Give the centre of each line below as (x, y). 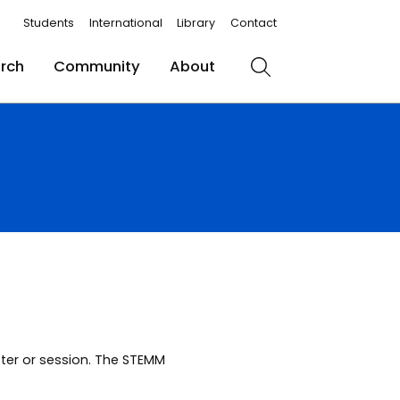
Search (286, 76)
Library (196, 22)
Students (48, 22)
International (125, 22)
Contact (254, 22)
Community (96, 67)
